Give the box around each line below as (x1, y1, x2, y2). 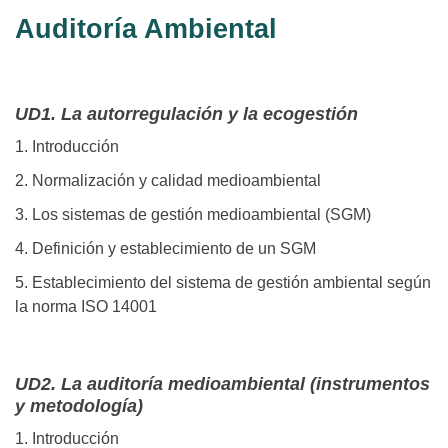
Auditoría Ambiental (15, 14, 277, 45)
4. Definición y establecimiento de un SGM (15, 240, 316, 258)
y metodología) (15, 396, 143, 417)
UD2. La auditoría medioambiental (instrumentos (15, 374, 430, 395)
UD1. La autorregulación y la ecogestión (15, 104, 358, 125)
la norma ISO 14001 (15, 298, 157, 316)
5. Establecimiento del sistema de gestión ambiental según (15, 274, 431, 292)
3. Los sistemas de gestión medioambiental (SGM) (15, 206, 371, 224)
